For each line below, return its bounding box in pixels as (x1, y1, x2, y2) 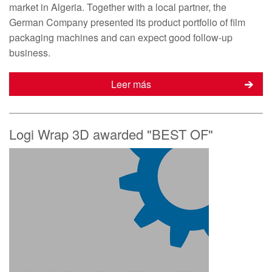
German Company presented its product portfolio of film (9, 15, 245, 30)
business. (9, 46, 50, 60)
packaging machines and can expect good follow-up (9, 30, 233, 45)
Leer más (111, 77, 151, 92)
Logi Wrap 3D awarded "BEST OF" (9, 124, 213, 144)
